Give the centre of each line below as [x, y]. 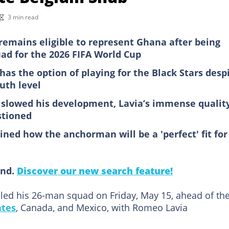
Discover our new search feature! [95, 170]
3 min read [23, 17]
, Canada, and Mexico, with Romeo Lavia [102, 207]
